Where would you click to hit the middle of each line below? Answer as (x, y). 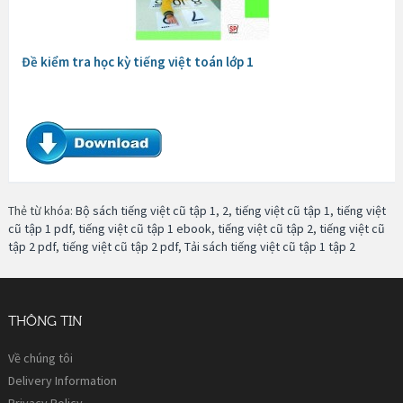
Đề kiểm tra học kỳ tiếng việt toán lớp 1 (138, 61)
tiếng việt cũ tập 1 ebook (145, 228)
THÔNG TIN (45, 321)
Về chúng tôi (40, 358)
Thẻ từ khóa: (42, 210)
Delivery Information (63, 380)
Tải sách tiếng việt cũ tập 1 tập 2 (270, 246)
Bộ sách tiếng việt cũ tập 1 (146, 210)
